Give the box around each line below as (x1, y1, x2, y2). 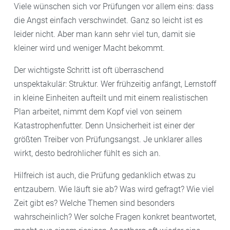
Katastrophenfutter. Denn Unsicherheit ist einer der (14, 120, 195, 130)
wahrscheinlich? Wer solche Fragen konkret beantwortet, (14, 212, 216, 222)
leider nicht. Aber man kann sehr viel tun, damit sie (14, 29, 195, 39)
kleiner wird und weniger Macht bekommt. (14, 43, 165, 53)
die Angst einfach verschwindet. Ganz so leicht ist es (14, 15, 203, 25)
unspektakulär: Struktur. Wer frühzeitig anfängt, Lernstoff (14, 79, 216, 89)
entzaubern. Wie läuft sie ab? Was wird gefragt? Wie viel (14, 184, 214, 194)
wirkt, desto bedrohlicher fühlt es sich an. (14, 148, 161, 158)
